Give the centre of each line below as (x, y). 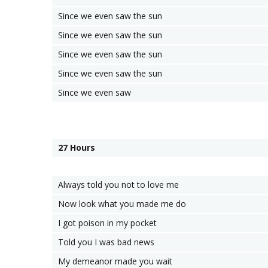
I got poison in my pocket (107, 223)
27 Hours (77, 147)
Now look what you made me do (122, 204)
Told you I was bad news (106, 242)
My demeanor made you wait (115, 261)
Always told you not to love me (118, 185)
